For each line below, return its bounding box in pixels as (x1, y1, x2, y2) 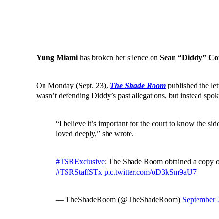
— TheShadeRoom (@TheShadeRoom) (56, 196, 183, 204)
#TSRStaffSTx (56, 168, 103, 176)
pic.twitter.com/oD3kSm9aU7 (104, 168, 197, 176)
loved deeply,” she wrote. (56, 130, 134, 138)
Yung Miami (36, 53, 78, 62)
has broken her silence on (78, 53, 160, 62)
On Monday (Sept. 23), (36, 81, 110, 90)
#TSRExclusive (56, 157, 105, 166)
